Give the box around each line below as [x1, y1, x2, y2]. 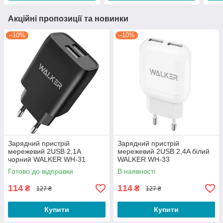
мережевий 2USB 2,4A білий [117, 147, 210, 156]
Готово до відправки [8, 167, 73, 176]
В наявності [117, 167, 155, 176]
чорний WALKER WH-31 [8, 155, 86, 164]
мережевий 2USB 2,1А [8, 147, 81, 156]
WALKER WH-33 [117, 155, 170, 164]
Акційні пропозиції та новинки [8, 14, 128, 23]
